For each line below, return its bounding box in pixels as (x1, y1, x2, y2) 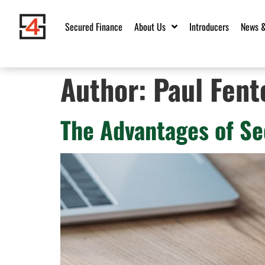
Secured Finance (65, 20, 122, 34)
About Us (134, 20, 166, 34)
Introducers (189, 20, 229, 34)
